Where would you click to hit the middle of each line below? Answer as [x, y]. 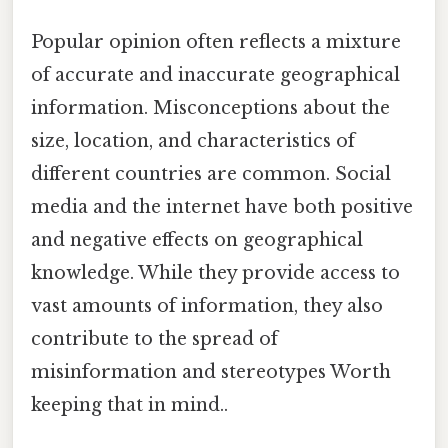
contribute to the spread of [154, 338]
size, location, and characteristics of [193, 140]
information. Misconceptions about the [210, 107]
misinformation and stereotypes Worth [211, 371]
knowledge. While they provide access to [215, 272]
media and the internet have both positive [222, 206]
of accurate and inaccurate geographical [215, 74]
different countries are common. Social [211, 173]
